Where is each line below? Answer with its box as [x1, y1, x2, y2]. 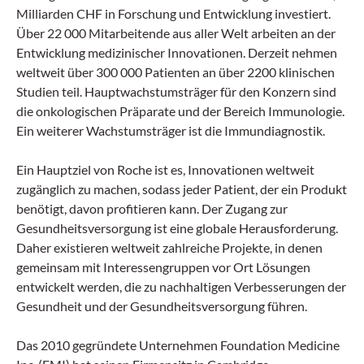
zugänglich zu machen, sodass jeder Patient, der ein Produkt [16, 180, 347, 197]
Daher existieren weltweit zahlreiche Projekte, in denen [16, 239, 323, 255]
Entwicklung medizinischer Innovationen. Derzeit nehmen [16, 44, 337, 60]
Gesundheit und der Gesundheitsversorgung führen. [16, 297, 307, 314]
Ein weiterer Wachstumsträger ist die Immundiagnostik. [16, 122, 327, 138]
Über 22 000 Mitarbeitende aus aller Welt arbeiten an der [16, 24, 336, 41]
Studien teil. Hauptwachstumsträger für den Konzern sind [16, 83, 336, 99]
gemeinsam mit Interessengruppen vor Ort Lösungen [16, 258, 310, 275]
